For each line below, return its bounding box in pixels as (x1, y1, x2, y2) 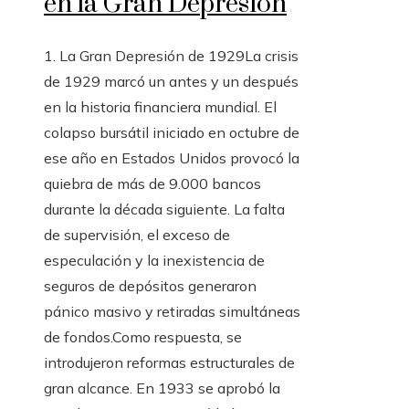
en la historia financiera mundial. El (44, 97, 277, 116)
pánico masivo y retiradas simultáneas (44, 301, 300, 320)
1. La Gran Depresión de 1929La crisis (44, 46, 299, 65)
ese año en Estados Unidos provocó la (44, 148, 299, 167)
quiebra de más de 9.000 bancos (44, 173, 261, 193)
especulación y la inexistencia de (44, 250, 265, 269)
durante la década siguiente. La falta (44, 199, 285, 218)
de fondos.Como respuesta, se (44, 327, 242, 346)
